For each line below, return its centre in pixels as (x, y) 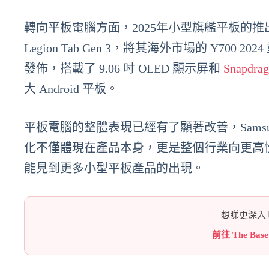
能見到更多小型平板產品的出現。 (114, 168)
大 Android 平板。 (71, 89)
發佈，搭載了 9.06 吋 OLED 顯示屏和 (124, 68)
